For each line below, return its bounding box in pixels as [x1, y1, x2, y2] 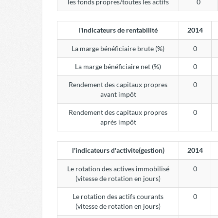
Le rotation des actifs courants [73, 192, 163, 200]
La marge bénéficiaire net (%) [75, 62, 161, 71]
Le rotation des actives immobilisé [67, 164, 169, 173]
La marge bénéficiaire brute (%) [72, 44, 164, 53]
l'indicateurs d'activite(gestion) [72, 146, 164, 154]
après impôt [100, 118, 136, 126]
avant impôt [100, 90, 136, 98]
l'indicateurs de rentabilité [78, 26, 158, 34]
